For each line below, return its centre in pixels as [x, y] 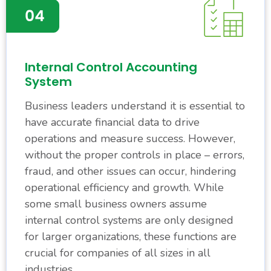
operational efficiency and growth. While [124, 188]
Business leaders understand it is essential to [135, 106]
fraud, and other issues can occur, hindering [131, 171]
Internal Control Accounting [111, 67]
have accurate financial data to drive [112, 122]
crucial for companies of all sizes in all [118, 253]
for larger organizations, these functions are [131, 237]
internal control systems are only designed [129, 220]
